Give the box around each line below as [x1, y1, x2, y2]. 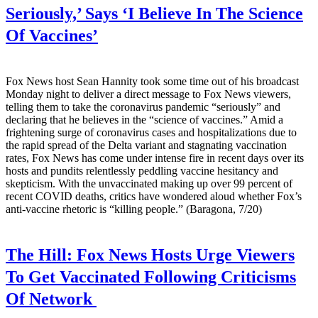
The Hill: [6, 245, 72, 264]
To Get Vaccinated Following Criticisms [6, 267, 296, 286]
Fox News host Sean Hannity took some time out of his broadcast [6, 75, 299, 87]
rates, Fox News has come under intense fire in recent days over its [6, 151, 304, 164]
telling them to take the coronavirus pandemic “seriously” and [6, 100, 280, 113]
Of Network [6, 289, 97, 308]
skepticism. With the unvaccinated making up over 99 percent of [6, 177, 292, 190]
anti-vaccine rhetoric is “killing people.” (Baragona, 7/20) [6, 202, 262, 215]
